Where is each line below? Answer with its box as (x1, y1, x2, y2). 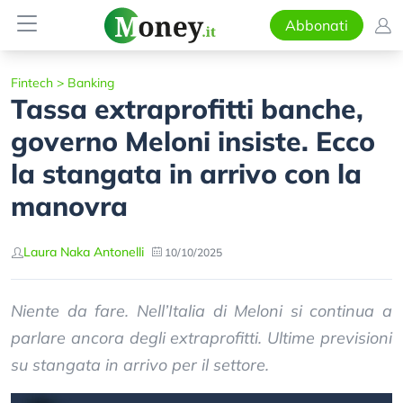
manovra (11, 189, 128, 223)
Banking (67, 75, 114, 91)
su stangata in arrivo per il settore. (11, 354, 269, 375)
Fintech (11, 75, 53, 91)
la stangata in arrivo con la (11, 157, 362, 191)
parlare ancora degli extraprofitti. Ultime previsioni (11, 327, 392, 348)
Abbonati (284, 16, 348, 34)
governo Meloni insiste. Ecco (11, 124, 375, 158)
